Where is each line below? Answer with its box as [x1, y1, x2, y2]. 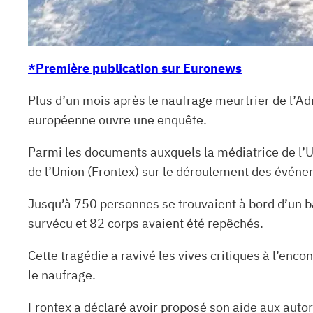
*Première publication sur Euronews [28, 59, 242, 76]
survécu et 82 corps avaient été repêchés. [28, 214, 263, 231]
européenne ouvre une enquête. [28, 111, 207, 128]
